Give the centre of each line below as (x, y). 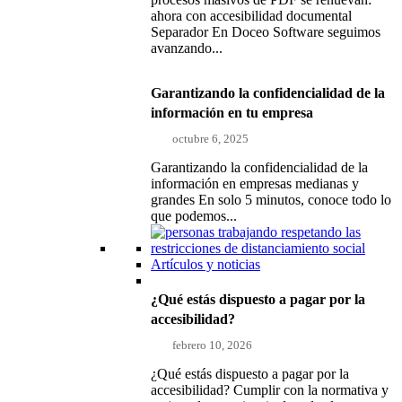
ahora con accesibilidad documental (251, 15)
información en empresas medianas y (255, 183)
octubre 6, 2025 (211, 138)
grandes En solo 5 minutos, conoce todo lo (271, 199)
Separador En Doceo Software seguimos (266, 31)
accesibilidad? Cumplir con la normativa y (270, 389)
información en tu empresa (232, 112)
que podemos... (194, 215)
